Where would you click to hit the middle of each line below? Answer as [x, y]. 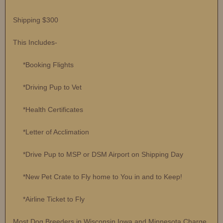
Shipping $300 [36, 20]
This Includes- [35, 43]
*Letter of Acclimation [51, 132]
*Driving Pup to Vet [47, 87]
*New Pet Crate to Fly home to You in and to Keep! [98, 177]
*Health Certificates [48, 110]
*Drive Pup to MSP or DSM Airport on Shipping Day [98, 155]
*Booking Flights [43, 65]
